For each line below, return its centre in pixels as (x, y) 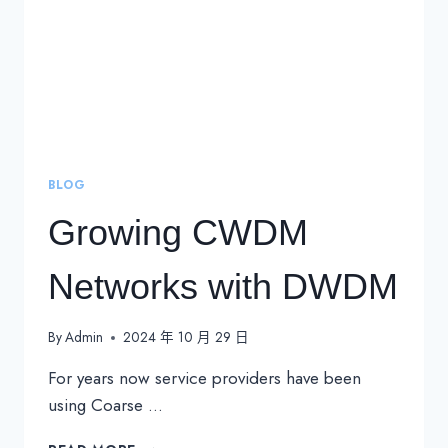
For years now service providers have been (204, 378)
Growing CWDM (178, 232)
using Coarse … (105, 405)
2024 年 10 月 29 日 (186, 337)
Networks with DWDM (223, 286)
